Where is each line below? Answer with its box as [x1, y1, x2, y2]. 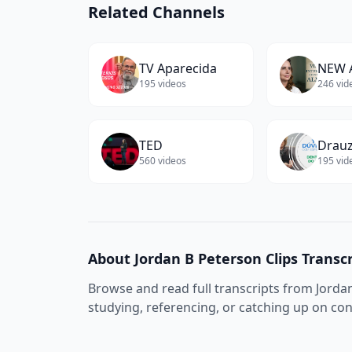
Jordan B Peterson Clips [134, 249, 298, 268]
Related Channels [88, 2, 225, 23]
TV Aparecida [139, 60, 217, 77]
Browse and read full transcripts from [88, 280, 316, 297]
